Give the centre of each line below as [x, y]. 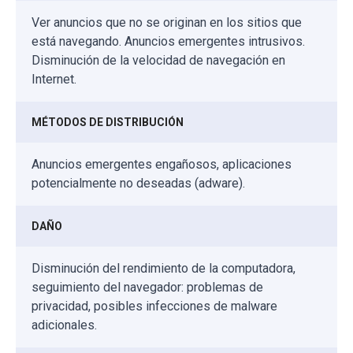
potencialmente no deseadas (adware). [138, 184]
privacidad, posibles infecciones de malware [154, 307]
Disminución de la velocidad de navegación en [158, 61]
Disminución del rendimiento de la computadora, [163, 269]
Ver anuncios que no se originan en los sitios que [167, 23]
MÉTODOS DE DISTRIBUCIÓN [108, 123]
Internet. [54, 80]
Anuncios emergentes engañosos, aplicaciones [162, 165]
